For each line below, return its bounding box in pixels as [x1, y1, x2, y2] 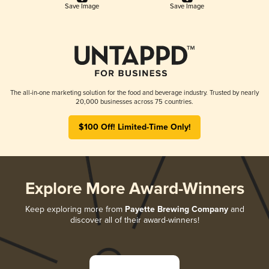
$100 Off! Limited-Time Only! [78, 121, 191, 133]
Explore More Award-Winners [25, 178, 244, 200]
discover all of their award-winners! [70, 214, 199, 225]
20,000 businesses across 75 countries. [76, 97, 193, 106]
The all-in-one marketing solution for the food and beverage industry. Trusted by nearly [10, 88, 259, 97]
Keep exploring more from [25, 204, 125, 214]
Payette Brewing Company [124, 204, 228, 215]
